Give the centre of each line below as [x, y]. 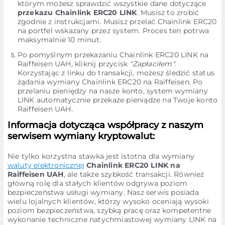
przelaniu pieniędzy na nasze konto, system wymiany [113, 91]
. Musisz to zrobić [168, 13]
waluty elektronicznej [46, 165]
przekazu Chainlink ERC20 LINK [77, 13]
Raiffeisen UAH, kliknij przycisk [74, 64]
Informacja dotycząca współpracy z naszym [105, 125]
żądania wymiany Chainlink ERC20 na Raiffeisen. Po [110, 82]
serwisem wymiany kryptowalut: [81, 136]
